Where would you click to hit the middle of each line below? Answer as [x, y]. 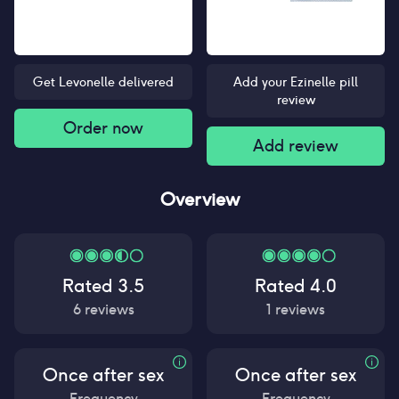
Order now [103, 128]
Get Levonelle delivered [103, 82]
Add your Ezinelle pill [296, 82]
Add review [296, 146]
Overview [199, 199]
